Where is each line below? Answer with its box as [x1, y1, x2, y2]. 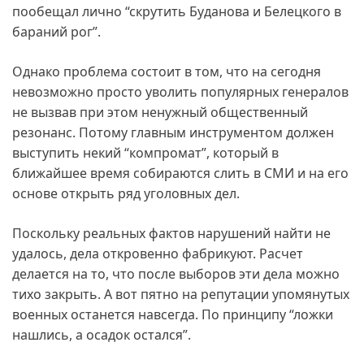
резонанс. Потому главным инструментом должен [12, 123, 334, 141]
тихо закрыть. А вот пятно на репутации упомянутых [12, 284, 349, 303]
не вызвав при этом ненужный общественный [12, 102, 308, 121]
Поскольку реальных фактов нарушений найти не [12, 223, 331, 242]
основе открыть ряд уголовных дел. [12, 184, 240, 202]
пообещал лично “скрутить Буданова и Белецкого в [12, 2, 341, 20]
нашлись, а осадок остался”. [12, 325, 191, 344]
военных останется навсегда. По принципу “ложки [12, 305, 333, 323]
